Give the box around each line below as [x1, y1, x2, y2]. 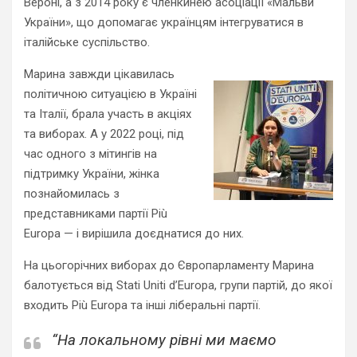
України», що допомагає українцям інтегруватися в [24, 15, 304, 29]
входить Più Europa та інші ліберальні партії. [24, 298, 264, 312]
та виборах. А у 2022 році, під [24, 127, 184, 141]
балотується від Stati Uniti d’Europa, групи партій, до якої [24, 278, 332, 292]
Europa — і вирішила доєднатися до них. [24, 226, 244, 241]
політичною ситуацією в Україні [24, 87, 197, 101]
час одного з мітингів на [24, 147, 157, 161]
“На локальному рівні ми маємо [52, 331, 277, 349]
